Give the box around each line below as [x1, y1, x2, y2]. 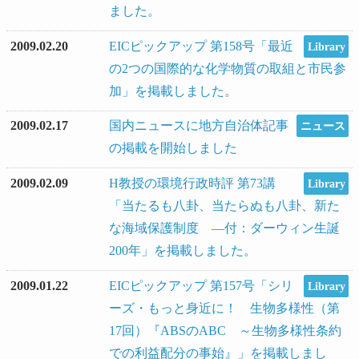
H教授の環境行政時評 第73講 [109, 176, 276, 191]
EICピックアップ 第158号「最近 [109, 38, 293, 53]
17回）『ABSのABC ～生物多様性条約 [109, 323, 341, 337]
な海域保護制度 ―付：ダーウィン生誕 [109, 221, 340, 236]
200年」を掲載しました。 [109, 244, 256, 258]
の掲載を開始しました [109, 141, 237, 155]
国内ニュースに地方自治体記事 [109, 119, 288, 133]
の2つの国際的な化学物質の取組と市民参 [109, 61, 346, 75]
